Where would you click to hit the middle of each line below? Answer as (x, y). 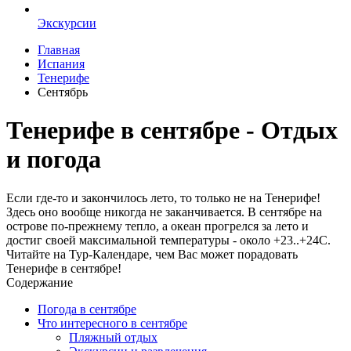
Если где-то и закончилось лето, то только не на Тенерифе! (163, 197)
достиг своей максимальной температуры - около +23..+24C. (168, 240)
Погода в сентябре (87, 309)
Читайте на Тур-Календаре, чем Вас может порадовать (152, 254)
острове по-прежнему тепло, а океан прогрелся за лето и (157, 226)
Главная (59, 50)
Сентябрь (63, 92)
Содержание (40, 282)
